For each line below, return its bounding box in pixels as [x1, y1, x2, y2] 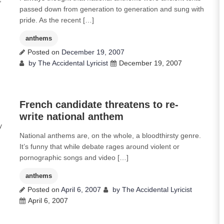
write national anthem [19, 111, 123, 122]
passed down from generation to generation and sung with [19, 5, 204, 13]
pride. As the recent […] [19, 16, 94, 24]
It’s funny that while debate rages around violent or [19, 142, 179, 150]
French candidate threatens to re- [19, 99, 178, 110]
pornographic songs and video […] [19, 153, 128, 161]
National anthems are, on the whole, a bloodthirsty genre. [19, 131, 201, 139]
